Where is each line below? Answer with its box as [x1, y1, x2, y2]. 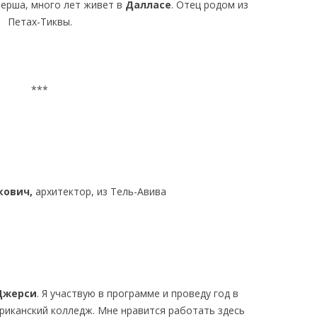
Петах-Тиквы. [7, 15, 72, 28]
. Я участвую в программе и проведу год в [37, 287, 239, 300]
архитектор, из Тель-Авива [35, 185, 166, 198]
